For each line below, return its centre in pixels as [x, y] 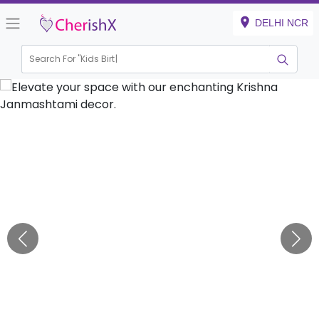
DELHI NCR [282, 23]
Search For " [55, 59]
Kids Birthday [110, 59]
